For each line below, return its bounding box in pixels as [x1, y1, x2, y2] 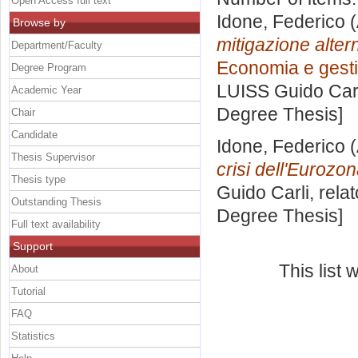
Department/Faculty [11, 38, 102, 51]
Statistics [11, 329, 55, 342]
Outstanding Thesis [11, 195, 101, 208]
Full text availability [11, 217, 101, 230]
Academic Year [11, 83, 82, 96]
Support [13, 239, 53, 253]
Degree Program [11, 61, 86, 74]
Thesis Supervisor [11, 150, 95, 163]
